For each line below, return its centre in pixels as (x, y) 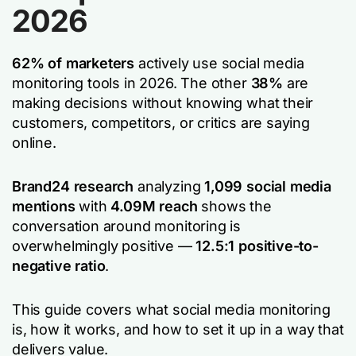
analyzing (171, 186)
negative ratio (59, 266)
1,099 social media (268, 186)
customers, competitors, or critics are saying (161, 123)
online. (34, 143)
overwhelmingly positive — (104, 246)
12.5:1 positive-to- (257, 246)
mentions (44, 206)
